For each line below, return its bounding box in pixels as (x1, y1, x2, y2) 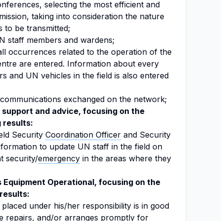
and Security (121, 130, 171, 140)
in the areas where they (80, 153, 171, 163)
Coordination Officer (45, 130, 121, 140)
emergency (38, 153, 80, 163)
